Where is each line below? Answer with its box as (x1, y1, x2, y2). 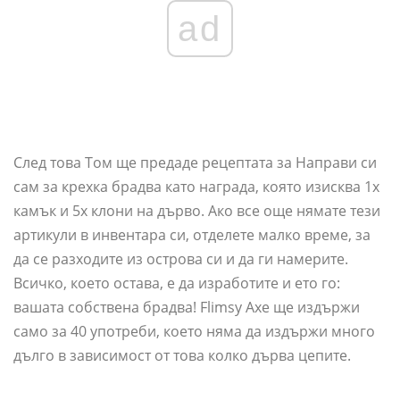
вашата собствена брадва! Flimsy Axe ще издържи (13, 297, 360, 318)
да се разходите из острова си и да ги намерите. (13, 249, 348, 270)
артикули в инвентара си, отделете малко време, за (13, 225, 371, 246)
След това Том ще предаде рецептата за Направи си (13, 153, 377, 173)
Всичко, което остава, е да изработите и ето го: (13, 273, 340, 294)
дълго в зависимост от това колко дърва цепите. (13, 346, 351, 366)
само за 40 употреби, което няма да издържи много (13, 321, 375, 342)
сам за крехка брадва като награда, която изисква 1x (13, 177, 379, 197)
